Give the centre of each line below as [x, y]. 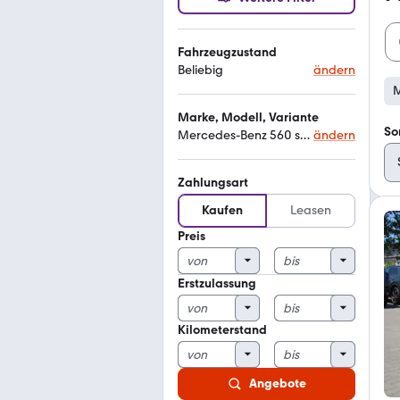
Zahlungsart [213, 183]
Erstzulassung [217, 283]
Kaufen [222, 210]
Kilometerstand [222, 330]
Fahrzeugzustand [227, 52]
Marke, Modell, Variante [248, 117]
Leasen [311, 210]
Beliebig [200, 70]
